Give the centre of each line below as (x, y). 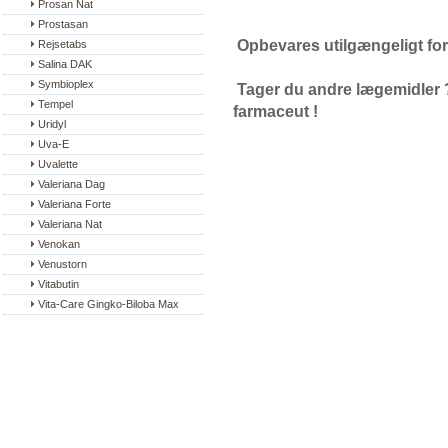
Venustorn (62, 264)
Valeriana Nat (70, 224)
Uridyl (52, 124)
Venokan (59, 244)
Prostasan (63, 24)
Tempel (55, 104)
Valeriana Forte (74, 204)
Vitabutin (58, 284)
